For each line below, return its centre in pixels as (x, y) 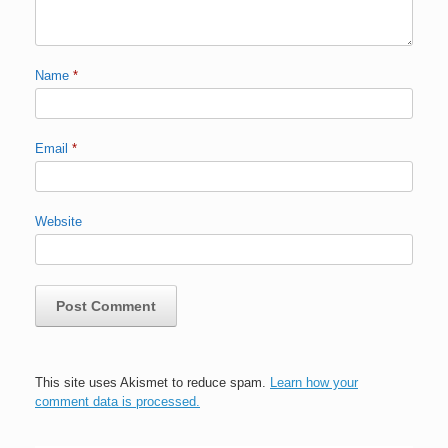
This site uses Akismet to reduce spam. (152, 383)
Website (58, 222)
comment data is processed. (117, 402)
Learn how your (314, 383)
